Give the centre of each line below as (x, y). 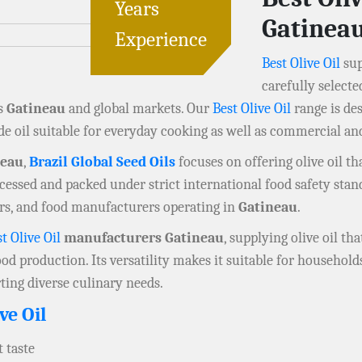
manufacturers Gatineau (142, 238)
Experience (161, 40)
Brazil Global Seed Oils (102, 162)
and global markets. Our (139, 109)
